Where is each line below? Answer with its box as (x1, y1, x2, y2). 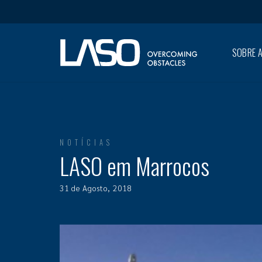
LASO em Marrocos (60, 149, 209, 182)
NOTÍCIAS (60, 137, 113, 148)
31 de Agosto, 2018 (60, 183, 132, 193)
